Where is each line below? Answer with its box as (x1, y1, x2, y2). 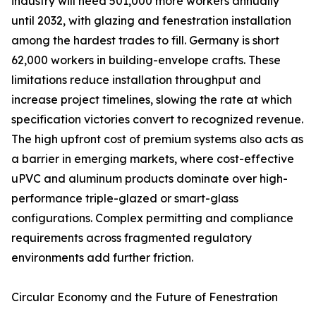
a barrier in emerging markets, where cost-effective (11, 152, 294, 166)
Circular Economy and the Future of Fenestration (11, 290, 278, 305)
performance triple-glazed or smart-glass (11, 191, 238, 206)
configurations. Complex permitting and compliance (11, 211, 293, 226)
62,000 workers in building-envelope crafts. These (11, 53, 281, 68)
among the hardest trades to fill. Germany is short (11, 33, 279, 48)
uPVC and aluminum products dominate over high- (11, 171, 288, 186)
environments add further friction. (11, 250, 193, 265)
